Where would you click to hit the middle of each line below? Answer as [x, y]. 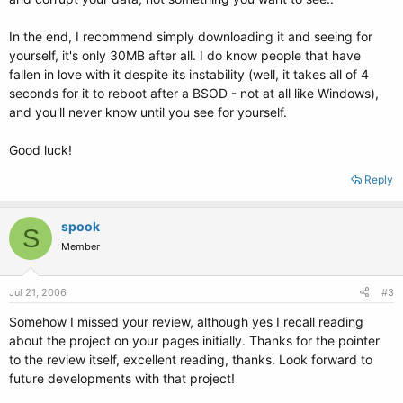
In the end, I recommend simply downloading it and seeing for [191, 36]
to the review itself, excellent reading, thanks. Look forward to [191, 359]
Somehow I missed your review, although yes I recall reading [186, 322]
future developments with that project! [122, 378]
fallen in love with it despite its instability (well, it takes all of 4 [189, 74]
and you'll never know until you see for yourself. [148, 112]
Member [81, 246]
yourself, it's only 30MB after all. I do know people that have [185, 55]
